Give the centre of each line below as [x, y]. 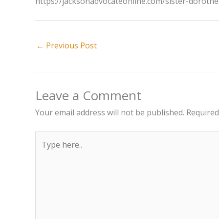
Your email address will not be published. [110, 113]
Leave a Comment [88, 96]
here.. [45, 152]
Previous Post [70, 45]
